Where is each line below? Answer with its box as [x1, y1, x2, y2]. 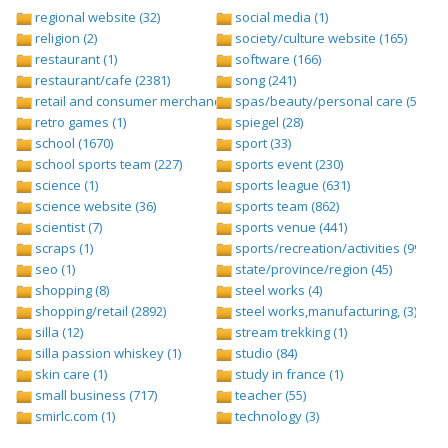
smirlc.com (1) [32, 407, 115, 426]
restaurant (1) [32, 50, 117, 69]
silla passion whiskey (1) [32, 344, 181, 363]
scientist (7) [32, 218, 102, 237]
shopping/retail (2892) [32, 302, 166, 321]
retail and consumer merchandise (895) [32, 92, 271, 111]
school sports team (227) [32, 155, 182, 174]
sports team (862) [232, 197, 339, 216]
